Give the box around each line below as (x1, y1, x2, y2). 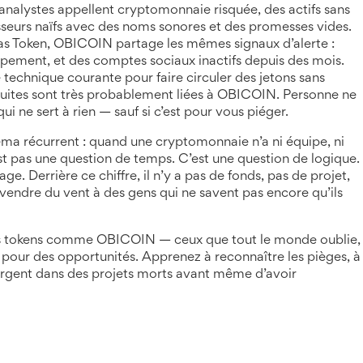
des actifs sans (264, 5, 350, 17)
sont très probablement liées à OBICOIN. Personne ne (28, 90, 357, 102)
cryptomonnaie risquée (117, 5, 258, 17)
